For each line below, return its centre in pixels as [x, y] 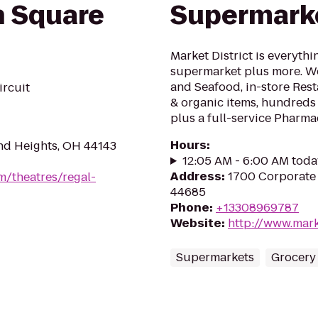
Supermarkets [215, 257]
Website [196, 223]
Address [196, 176]
